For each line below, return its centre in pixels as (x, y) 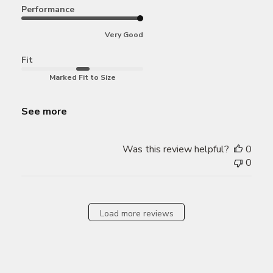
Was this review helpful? (176, 150)
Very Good (124, 35)
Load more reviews (136, 213)
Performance (48, 10)
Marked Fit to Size (82, 78)
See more (44, 112)
